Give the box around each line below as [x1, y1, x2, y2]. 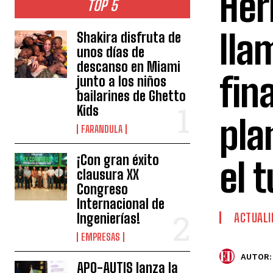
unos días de [77, 44, 145, 61]
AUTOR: [241, 252, 272, 261]
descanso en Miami [77, 58, 181, 76]
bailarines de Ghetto [77, 88, 186, 105]
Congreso [77, 181, 129, 198]
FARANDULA [81, 123, 123, 135]
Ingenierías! [77, 210, 141, 227]
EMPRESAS [81, 231, 121, 243]
